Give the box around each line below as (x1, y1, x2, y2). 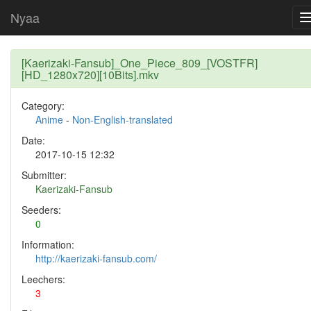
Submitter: (22, 168, 67, 182)
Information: (22, 237, 74, 251)
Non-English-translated (72, 112, 173, 126)
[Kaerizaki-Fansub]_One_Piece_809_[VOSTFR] (22, 55, 258, 71)
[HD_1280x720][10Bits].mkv (22, 67, 159, 83)
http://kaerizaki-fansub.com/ (35, 251, 157, 265)
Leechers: (22, 272, 65, 286)
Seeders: (22, 203, 61, 217)
